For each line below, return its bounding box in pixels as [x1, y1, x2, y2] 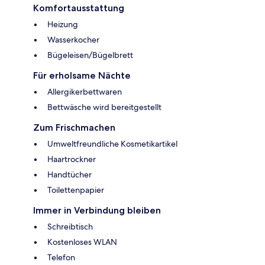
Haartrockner [47, 154, 96, 165]
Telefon [47, 252, 75, 263]
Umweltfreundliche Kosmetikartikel [47, 138, 177, 150]
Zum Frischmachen [33, 122, 115, 134]
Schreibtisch [47, 221, 93, 232]
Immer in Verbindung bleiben [33, 205, 161, 216]
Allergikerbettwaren [47, 86, 122, 98]
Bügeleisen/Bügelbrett [47, 50, 133, 61]
